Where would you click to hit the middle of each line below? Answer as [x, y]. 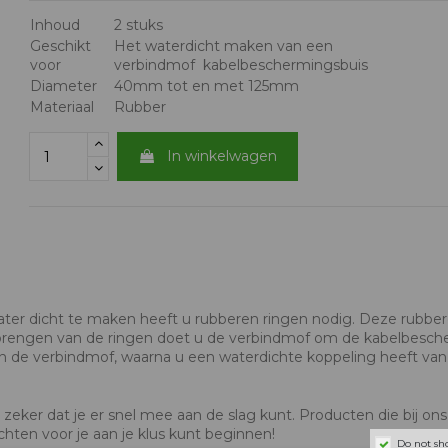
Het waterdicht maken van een [223, 46]
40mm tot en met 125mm [206, 86]
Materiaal [61, 107]
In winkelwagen [222, 156]
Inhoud [54, 25]
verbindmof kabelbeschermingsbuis [240, 65]
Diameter [63, 86]
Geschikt [60, 46]
